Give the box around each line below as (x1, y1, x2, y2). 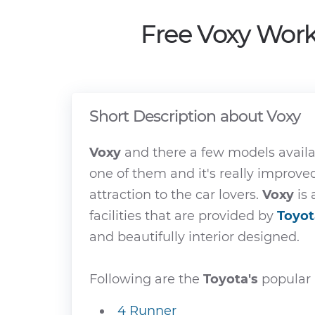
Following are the (89, 271, 203, 287)
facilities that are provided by (89, 208, 277, 224)
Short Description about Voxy (89, 106, 301, 126)
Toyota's (203, 271, 258, 287)
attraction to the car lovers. (89, 187, 262, 202)
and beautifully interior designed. (89, 229, 300, 245)
